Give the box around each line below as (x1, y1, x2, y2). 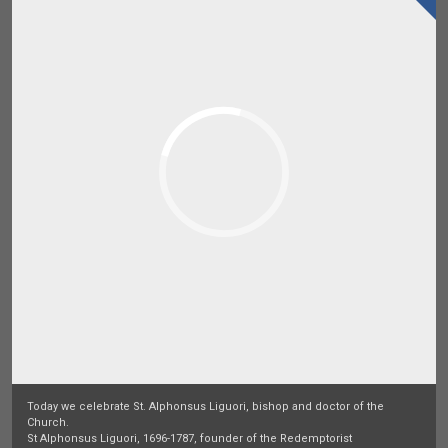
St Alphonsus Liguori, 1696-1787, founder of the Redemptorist (27, 432, 352, 445)
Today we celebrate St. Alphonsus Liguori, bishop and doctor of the (27, 400, 384, 413)
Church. (27, 416, 69, 429)
